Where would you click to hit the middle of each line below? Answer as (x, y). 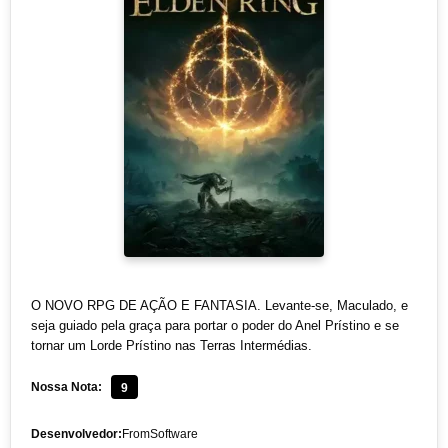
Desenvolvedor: (76, 433)
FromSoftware (159, 433)
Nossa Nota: (66, 387)
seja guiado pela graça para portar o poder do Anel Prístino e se (214, 325)
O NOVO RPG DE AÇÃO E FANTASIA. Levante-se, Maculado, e (219, 305)
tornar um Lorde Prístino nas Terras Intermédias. (171, 345)
